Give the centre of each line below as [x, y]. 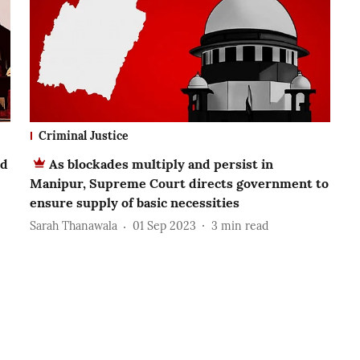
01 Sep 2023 [164, 226]
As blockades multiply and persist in [161, 164]
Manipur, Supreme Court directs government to [179, 183]
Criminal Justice [83, 135]
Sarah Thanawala [73, 226]
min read [244, 226]
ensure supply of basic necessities [134, 202]
